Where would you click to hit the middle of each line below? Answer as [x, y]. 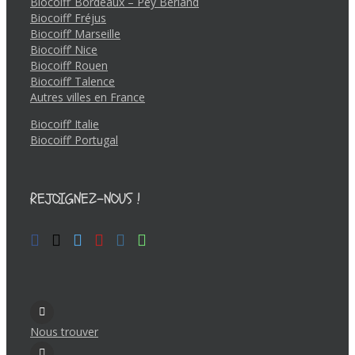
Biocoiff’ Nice [64, 49]
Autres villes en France [88, 97]
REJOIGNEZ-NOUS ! [85, 198]
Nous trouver [64, 332]
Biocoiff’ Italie [65, 124]
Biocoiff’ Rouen [69, 65]
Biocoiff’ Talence [73, 81]
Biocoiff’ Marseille [75, 33]
